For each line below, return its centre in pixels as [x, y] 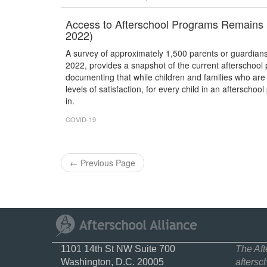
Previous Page [107, 163]
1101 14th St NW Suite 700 [118, 249]
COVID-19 [81, 119]
